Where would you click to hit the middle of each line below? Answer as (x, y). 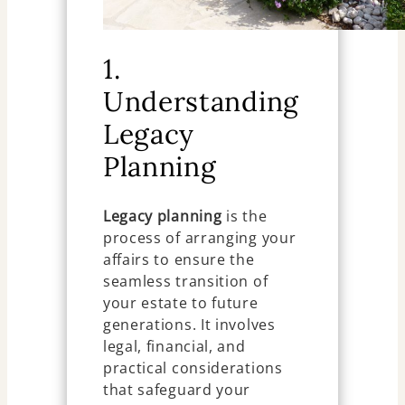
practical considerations (193, 367)
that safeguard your (177, 389)
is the (245, 216)
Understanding (201, 102)
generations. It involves (189, 324)
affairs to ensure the (179, 259)
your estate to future (180, 302)
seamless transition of (185, 281)
